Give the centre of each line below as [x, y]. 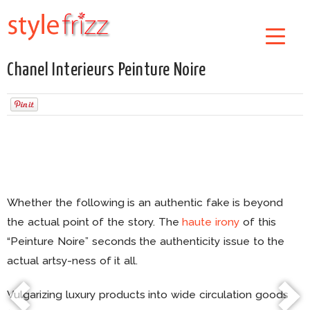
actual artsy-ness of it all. [73, 261]
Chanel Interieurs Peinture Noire [107, 70]
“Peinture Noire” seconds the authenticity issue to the [146, 241]
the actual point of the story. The [95, 222]
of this [258, 222]
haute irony [211, 222]
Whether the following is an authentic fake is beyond [145, 202]
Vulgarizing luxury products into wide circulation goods [148, 295]
